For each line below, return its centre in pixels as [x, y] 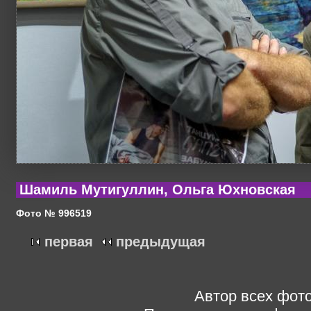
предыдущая [161, 242]
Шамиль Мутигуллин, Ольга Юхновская [158, 190]
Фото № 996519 [54, 213]
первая [69, 242]
